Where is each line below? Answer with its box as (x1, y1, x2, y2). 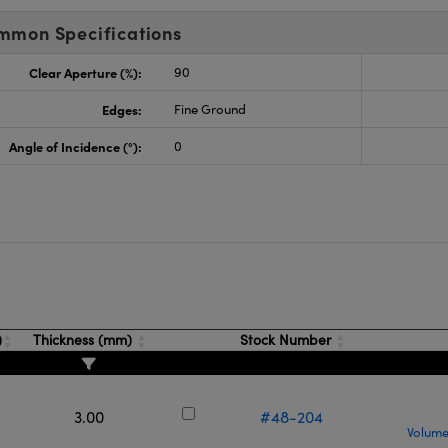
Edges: (101, 100, 142, 118)
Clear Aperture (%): (28, 63, 142, 81)
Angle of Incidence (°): (8, 137, 142, 155)
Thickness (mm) (29, 330, 137, 349)
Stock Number (235, 330, 335, 349)
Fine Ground (173, 100, 246, 118)
